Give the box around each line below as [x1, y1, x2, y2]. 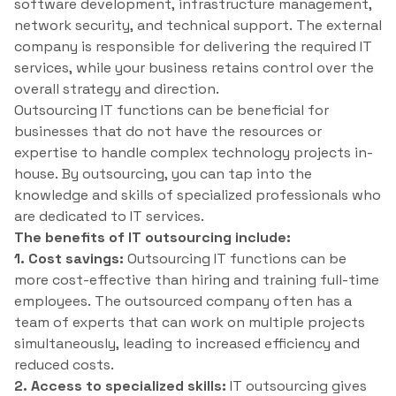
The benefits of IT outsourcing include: [14, 228, 291, 247]
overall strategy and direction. [14, 80, 219, 99]
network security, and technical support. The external [14, 16, 382, 35]
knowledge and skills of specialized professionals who [14, 186, 381, 205]
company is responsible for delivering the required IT [14, 37, 372, 57]
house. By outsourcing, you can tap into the [14, 164, 312, 184]
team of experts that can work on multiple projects [14, 313, 365, 332]
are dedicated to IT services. [14, 207, 204, 226]
